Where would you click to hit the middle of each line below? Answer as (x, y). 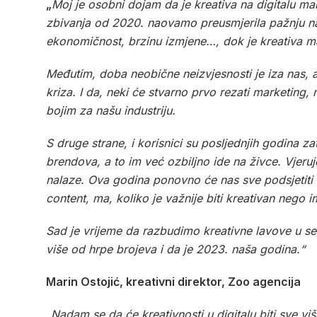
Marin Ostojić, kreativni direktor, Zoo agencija (173, 281)
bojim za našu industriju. (111, 110)
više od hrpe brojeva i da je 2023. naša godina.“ (175, 249)
